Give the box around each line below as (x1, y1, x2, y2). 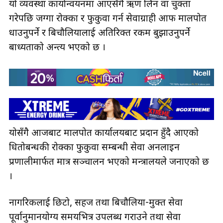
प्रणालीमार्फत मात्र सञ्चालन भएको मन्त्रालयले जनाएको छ (9, 156, 209, 169)
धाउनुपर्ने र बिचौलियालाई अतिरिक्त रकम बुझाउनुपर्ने (9, 27, 190, 40)
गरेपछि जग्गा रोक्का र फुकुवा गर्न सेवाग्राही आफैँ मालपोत (9, 13, 207, 26)
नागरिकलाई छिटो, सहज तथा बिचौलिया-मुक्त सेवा (9, 197, 183, 210)
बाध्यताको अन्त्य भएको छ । (9, 42, 108, 55)
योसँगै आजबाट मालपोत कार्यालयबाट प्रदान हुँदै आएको (9, 127, 199, 140)
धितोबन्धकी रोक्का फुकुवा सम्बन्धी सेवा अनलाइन (9, 141, 180, 154)
